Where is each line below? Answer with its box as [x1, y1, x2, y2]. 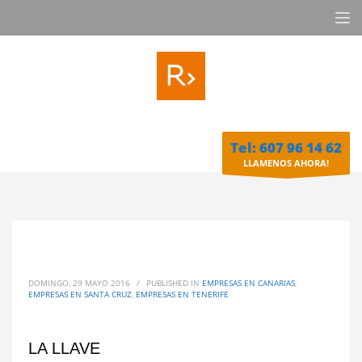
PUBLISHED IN [146, 277, 202, 288]
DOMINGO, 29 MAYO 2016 [28, 277, 130, 288]
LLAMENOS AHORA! [243, 157, 329, 169]
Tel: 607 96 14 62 [230, 138, 342, 157]
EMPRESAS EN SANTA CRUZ [28, 288, 132, 300]
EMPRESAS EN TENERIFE [136, 288, 229, 300]
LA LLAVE [28, 339, 100, 357]
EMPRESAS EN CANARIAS [202, 277, 295, 288]
